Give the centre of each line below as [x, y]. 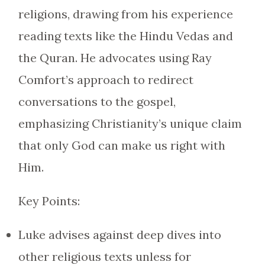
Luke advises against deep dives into [119, 235]
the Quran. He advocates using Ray [115, 58]
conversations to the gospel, [97, 101]
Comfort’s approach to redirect [106, 80]
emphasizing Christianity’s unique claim [130, 123]
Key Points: [49, 201]
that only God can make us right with [122, 145]
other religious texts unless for [104, 256]
